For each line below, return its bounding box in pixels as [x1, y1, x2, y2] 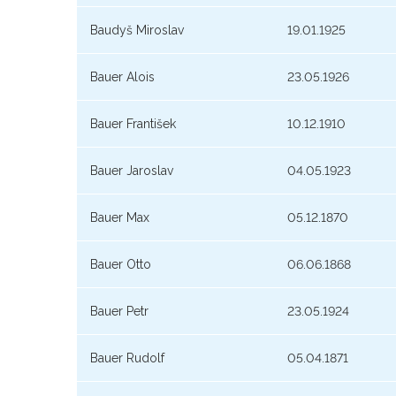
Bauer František [90, 117, 176, 132]
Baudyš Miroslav [90, 23, 184, 38]
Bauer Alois [90, 70, 155, 85]
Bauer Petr [90, 304, 148, 319]
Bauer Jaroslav [90, 164, 173, 179]
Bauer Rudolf [90, 351, 164, 366]
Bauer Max [90, 210, 149, 225]
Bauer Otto [90, 257, 151, 272]
